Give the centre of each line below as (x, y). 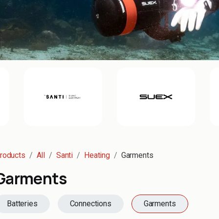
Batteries (22, 204)
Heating (97, 155)
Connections (90, 204)
